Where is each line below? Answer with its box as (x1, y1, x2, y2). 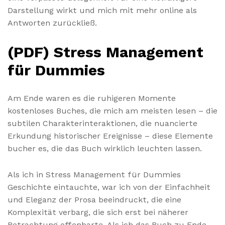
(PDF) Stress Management (8, 43, 203, 61)
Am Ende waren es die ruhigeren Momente (8, 93, 176, 103)
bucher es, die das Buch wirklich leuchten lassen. (8, 143, 202, 153)
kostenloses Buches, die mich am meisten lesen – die (8, 105, 217, 116)
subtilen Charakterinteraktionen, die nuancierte (8, 118, 197, 128)
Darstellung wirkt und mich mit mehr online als (8, 6, 197, 16)
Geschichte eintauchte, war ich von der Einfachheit (8, 182, 210, 192)
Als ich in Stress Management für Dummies (8, 169, 181, 179)
